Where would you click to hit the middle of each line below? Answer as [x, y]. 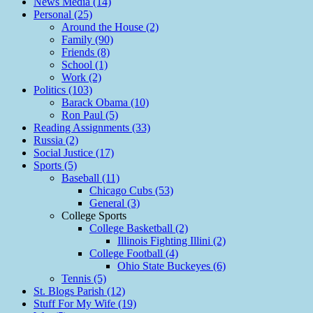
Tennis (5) [84, 279]
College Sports [94, 216]
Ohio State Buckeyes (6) [172, 266]
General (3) [115, 203]
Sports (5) [55, 166]
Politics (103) [63, 90]
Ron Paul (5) [90, 115]
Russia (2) [56, 140]
